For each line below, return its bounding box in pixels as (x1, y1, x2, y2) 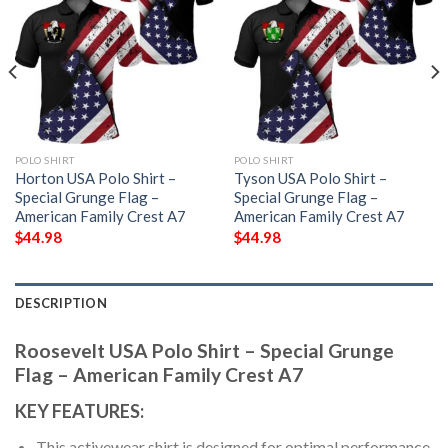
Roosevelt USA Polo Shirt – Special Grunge (15, 339, 394, 363)
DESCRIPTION (15, 295, 107, 312)
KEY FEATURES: (15, 399, 144, 422)
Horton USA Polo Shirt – (14, 169, 176, 188)
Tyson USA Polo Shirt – (233, 169, 387, 188)
